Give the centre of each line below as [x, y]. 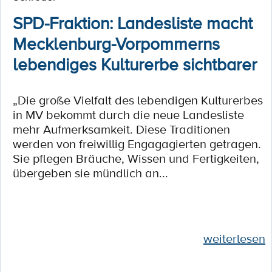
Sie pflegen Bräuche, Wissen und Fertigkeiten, [136, 158]
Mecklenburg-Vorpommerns [116, 43]
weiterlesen [234, 239]
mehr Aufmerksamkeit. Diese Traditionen [121, 129]
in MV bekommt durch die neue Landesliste [128, 115]
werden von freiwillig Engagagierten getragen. [137, 144]
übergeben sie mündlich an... [90, 173]
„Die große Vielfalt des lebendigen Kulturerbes [138, 100]
